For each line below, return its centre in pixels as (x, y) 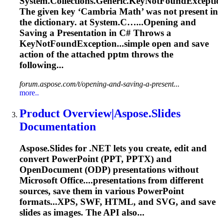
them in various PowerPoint (127, 191)
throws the (151, 54)
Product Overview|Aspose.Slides (100, 113)
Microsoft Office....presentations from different (111, 180)
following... (42, 65)
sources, (36, 191)
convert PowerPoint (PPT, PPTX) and (96, 159)
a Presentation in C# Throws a (109, 33)
